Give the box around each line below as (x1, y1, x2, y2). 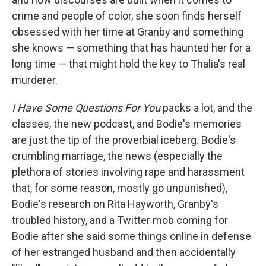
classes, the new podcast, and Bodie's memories (12, 117, 242, 130)
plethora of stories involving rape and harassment (12, 165, 245, 178)
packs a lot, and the (163, 101, 252, 114)
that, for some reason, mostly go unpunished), (12, 181, 227, 194)
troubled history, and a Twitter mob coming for (12, 213, 228, 226)
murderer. (12, 73, 58, 86)
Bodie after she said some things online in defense (12, 229, 251, 242)
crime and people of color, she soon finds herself (12, 9, 242, 22)
